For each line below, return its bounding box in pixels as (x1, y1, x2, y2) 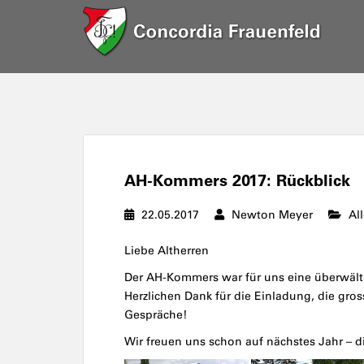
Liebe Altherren (124, 244, 209, 258)
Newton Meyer (232, 208, 313, 222)
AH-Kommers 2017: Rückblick (124, 171, 350, 190)
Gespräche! (124, 308, 187, 322)
